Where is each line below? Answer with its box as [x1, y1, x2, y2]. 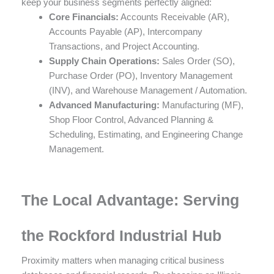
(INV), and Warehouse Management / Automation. [49, 84, 247, 95]
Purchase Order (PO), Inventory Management [49, 70, 232, 81]
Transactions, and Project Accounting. [49, 40, 199, 51]
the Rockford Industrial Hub [21, 227, 221, 245]
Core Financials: [49, 11, 119, 22]
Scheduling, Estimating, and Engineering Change [49, 128, 243, 139]
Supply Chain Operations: [49, 55, 160, 66]
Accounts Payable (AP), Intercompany [49, 26, 202, 37]
